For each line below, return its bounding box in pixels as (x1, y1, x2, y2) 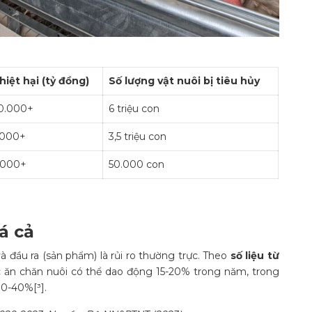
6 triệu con (109, 102, 159, 116)
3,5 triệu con (109, 130, 166, 143)
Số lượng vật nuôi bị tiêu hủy (109, 75, 260, 88)
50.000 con (109, 158, 164, 171)
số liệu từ (230, 249, 279, 263)
